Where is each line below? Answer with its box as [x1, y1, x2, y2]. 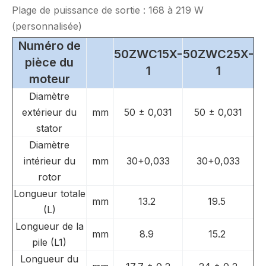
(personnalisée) [12, 20, 82, 32]
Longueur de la [15, 220, 84, 232]
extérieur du [22, 106, 77, 118]
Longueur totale [13, 188, 85, 199]
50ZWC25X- [183, 47, 254, 61]
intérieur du [23, 155, 75, 167]
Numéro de [18, 39, 81, 53]
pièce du [25, 55, 74, 69]
